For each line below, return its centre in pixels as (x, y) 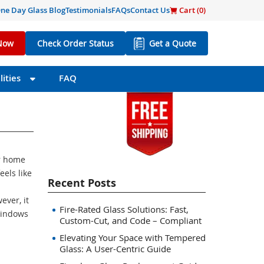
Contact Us (150, 10)
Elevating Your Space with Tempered (132, 237)
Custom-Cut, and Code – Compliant (130, 220)
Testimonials (88, 10)
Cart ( (188, 10)
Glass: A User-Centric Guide (115, 249)
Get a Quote (173, 43)
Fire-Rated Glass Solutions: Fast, (124, 209)
